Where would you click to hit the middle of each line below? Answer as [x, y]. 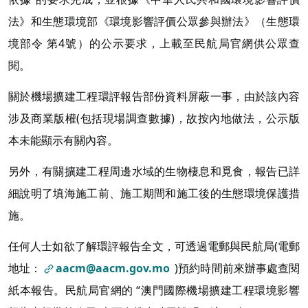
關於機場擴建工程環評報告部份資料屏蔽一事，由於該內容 [154, 96]
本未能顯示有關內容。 [63, 140]
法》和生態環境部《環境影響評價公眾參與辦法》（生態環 [154, 22]
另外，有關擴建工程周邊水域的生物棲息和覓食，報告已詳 [154, 171]
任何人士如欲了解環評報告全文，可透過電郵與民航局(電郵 [154, 246]
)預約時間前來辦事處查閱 [236, 268]
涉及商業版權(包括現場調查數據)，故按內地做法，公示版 [154, 118]
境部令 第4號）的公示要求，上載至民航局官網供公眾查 [154, 44]
